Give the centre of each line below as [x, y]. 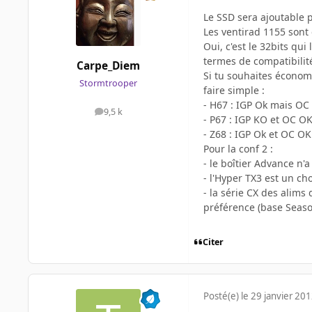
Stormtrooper [108, 84]
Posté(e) [222, 296]
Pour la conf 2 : [238, 148]
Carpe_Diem [108, 66]
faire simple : [234, 90]
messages [128, 115]
